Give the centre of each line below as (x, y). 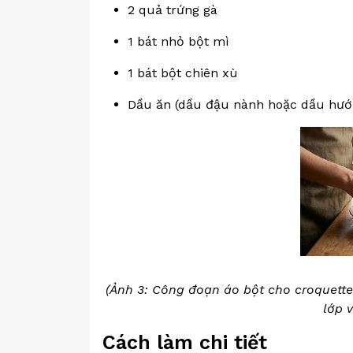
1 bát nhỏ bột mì (178, 41)
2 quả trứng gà (173, 10)
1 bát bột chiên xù (183, 73)
